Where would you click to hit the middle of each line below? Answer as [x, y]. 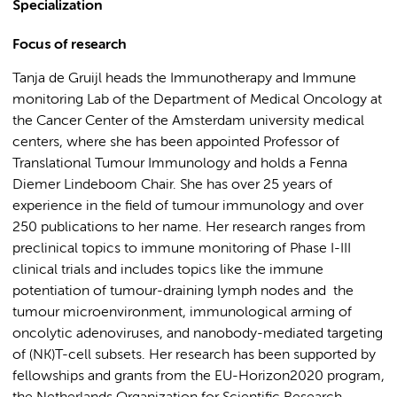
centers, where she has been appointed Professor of [176, 143]
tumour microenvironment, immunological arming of [182, 313]
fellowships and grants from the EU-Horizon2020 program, [198, 377]
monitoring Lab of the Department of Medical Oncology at [197, 100]
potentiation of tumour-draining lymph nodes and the [183, 292]
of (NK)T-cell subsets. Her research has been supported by [194, 355]
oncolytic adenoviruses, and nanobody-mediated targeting [198, 334]
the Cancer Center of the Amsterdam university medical [188, 121]
